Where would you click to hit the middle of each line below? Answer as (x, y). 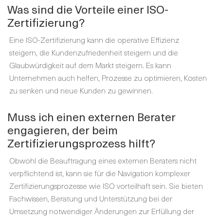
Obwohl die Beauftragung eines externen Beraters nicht (103, 160)
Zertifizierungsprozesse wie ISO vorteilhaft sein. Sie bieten (106, 185)
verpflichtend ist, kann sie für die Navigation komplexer (100, 173)
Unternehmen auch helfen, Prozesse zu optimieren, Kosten (108, 77)
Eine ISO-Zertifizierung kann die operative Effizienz (94, 39)
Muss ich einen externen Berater (91, 117)
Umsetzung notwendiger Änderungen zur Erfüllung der (102, 211)
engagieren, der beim (63, 130)
